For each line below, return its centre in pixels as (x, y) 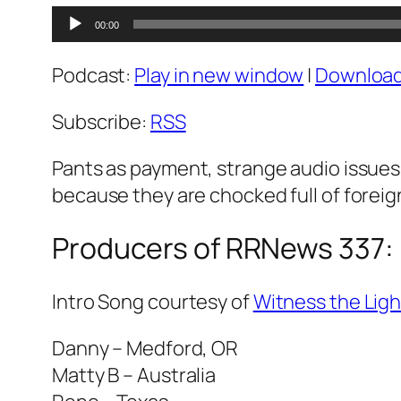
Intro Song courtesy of (153, 301)
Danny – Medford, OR (145, 348)
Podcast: (94, 75)
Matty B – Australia (134, 375)
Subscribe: (101, 121)
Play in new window (219, 75)
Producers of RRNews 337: (223, 248)
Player (78, 45)
